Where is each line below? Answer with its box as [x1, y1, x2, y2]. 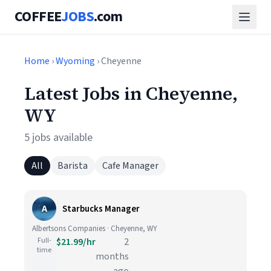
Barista [57, 159, 88, 172]
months [96, 250, 129, 263]
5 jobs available [24, 130, 93, 145]
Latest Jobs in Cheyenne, [24, 81, 238, 106]
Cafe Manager [102, 159, 158, 172]
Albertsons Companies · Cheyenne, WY [32, 223, 157, 234]
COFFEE [15, 6, 62, 27]
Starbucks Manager [62, 202, 140, 215]
